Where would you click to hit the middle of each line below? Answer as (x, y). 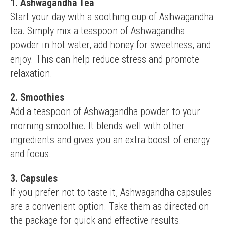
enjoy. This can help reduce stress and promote (105, 59)
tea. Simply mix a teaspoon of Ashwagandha (97, 31)
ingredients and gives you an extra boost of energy (110, 140)
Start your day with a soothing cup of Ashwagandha (112, 17)
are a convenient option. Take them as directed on (109, 206)
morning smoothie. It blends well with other (97, 126)
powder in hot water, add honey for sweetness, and (110, 45)
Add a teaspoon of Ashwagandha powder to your (105, 111)
